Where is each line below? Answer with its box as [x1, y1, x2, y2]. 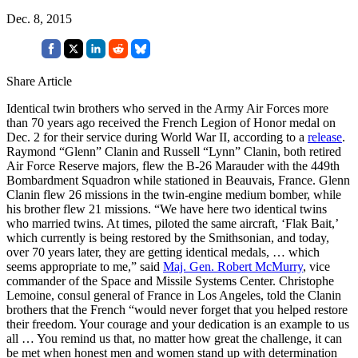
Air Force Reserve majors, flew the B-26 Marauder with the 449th [6, 158, 340, 173]
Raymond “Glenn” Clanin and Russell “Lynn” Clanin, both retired [6, 144, 341, 158]
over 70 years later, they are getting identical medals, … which [6, 245, 320, 259]
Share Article [6, 74, 72, 88]
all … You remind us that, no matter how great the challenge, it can [6, 331, 342, 345]
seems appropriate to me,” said [6, 259, 163, 273]
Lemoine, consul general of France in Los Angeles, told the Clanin [6, 288, 341, 302]
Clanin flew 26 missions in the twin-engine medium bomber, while [6, 187, 341, 201]
